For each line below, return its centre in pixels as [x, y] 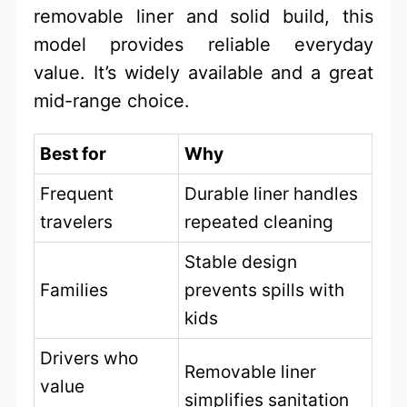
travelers [77, 221]
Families [74, 289]
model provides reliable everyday [203, 44]
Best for [74, 153]
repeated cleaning [259, 221]
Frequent [77, 193]
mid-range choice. [112, 100]
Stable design [241, 261]
